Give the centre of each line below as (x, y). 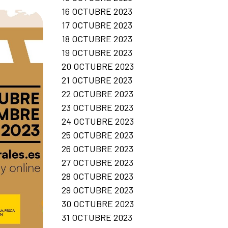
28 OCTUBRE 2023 (97, 176)
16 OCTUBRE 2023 (97, 11)
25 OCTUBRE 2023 (97, 135)
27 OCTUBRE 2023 (97, 162)
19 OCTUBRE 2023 (97, 52)
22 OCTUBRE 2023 (97, 93)
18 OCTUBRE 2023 (97, 38)
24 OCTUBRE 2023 (98, 121)
